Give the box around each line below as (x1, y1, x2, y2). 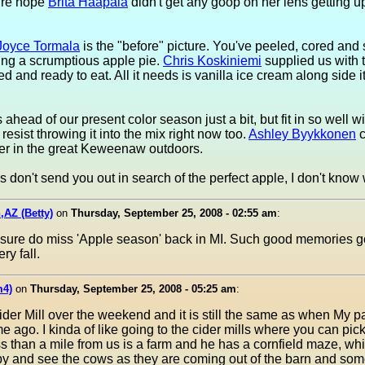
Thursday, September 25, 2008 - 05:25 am (30, 283, 236, 295)
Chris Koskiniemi (163, 54, 262, 68)
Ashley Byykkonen (248, 127, 356, 141)
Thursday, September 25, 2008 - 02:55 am (71, 207, 277, 219)
